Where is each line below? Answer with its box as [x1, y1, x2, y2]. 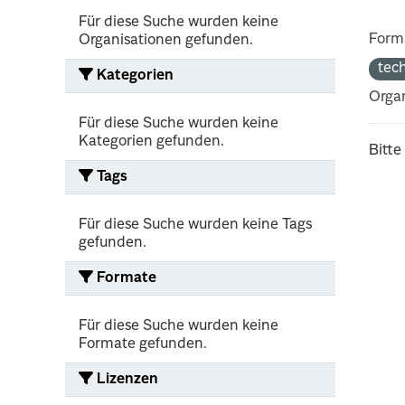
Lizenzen [93, 372, 158, 387]
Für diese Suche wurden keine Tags [79, 217, 312, 232]
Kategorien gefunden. [79, 134, 224, 149]
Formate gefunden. [79, 336, 207, 352]
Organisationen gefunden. [79, 33, 253, 48]
